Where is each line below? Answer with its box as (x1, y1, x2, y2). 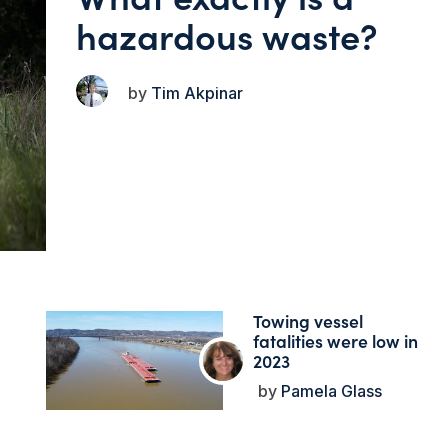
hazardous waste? (76, 8, 379, 60)
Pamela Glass (276, 381, 382, 402)
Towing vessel (252, 308, 363, 334)
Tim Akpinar (147, 82, 244, 103)
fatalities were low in (252, 328, 418, 354)
